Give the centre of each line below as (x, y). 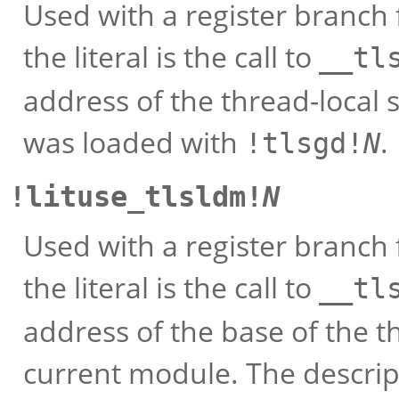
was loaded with (134, 142)
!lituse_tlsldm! (136, 197)
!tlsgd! (304, 143)
